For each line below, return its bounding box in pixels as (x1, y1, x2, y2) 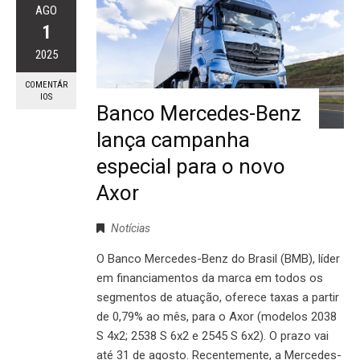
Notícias (111, 221, 150, 235)
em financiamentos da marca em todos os (96, 270, 323, 285)
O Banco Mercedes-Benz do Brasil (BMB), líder (96, 251, 340, 266)
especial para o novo (96, 153, 285, 178)
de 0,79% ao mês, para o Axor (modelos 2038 (96, 309, 337, 324)
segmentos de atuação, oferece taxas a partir (96, 289, 339, 305)
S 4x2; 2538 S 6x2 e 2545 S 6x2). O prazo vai (96, 328, 329, 343)
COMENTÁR (25, 79, 67, 90)
